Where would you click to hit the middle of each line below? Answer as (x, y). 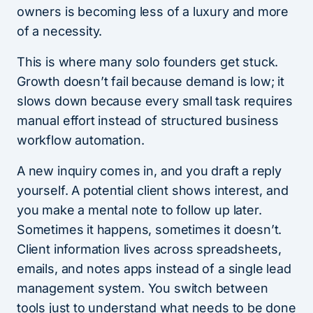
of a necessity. (60, 31)
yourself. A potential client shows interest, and (153, 191)
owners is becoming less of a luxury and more (153, 12)
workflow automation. (81, 140)
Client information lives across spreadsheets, (149, 249)
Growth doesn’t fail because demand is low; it (151, 82)
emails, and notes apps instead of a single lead (154, 269)
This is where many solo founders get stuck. (148, 62)
